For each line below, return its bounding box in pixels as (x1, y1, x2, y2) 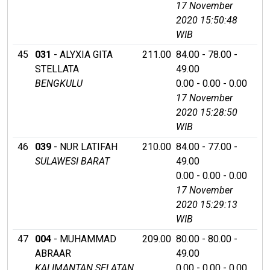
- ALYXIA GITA (51, 48, 113, 60)
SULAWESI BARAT (35, 155, 110, 167)
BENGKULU (35, 77, 83, 89)
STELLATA (35, 63, 79, 75)
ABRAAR (35, 247, 71, 259)
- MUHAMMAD (51, 233, 116, 245)
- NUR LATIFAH (51, 140, 118, 152)
